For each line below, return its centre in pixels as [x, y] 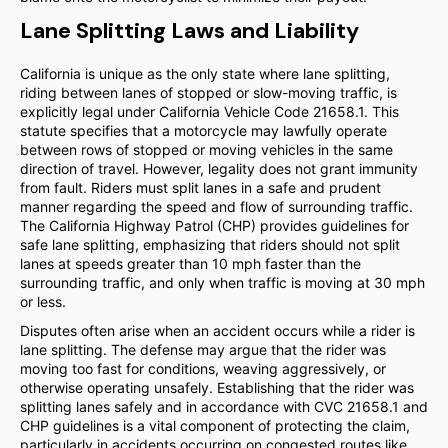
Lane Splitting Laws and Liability [189, 30]
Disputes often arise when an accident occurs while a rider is [217, 330]
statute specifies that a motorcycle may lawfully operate [203, 130]
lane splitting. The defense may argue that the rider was [203, 349]
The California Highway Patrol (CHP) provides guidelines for [214, 225]
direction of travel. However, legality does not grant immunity [219, 168]
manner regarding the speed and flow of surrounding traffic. [216, 206]
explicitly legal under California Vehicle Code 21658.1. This [209, 111]
